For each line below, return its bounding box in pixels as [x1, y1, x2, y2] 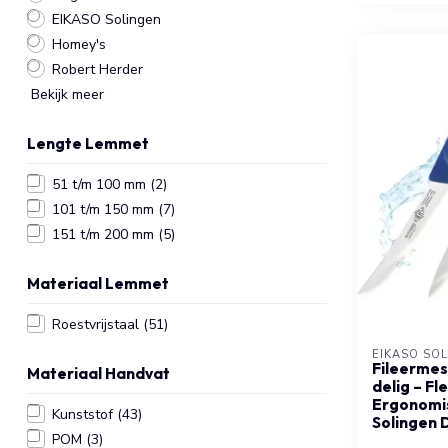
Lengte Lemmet [27, 133, 149, 153]
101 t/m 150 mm [52, 199, 158, 219]
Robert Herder [52, 59, 143, 79]
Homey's [52, 34, 106, 54]
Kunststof [52, 404, 117, 424]
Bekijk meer [27, 84, 104, 104]
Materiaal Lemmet [27, 273, 169, 293]
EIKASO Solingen [52, 9, 161, 29]
